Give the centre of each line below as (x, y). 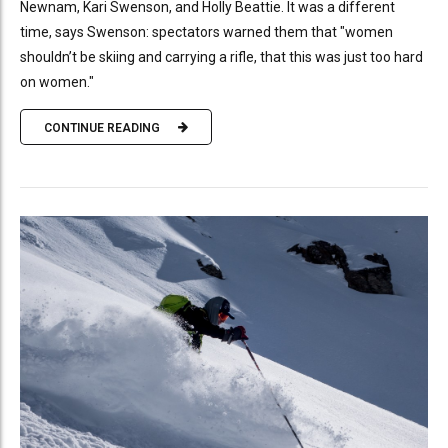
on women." (57, 82)
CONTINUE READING (102, 127)
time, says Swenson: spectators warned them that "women (206, 32)
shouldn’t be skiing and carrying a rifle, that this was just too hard (221, 57)
